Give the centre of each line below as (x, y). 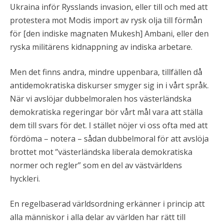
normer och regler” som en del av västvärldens (96, 165)
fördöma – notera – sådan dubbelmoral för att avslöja (109, 138)
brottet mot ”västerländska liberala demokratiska (101, 152)
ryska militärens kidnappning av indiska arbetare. (101, 47)
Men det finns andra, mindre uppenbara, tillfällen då (106, 72)
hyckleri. (25, 178)
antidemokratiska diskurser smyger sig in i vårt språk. (109, 85)
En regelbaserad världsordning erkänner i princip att (107, 203)
